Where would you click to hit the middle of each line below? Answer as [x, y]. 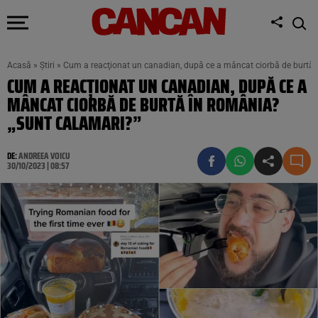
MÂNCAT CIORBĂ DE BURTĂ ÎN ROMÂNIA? [143, 105]
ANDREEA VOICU [44, 156]
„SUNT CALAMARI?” [75, 123]
